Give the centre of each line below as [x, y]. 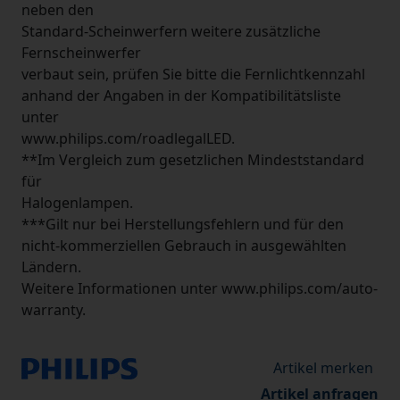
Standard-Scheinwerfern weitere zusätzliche [171, 31]
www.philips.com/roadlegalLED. [128, 138]
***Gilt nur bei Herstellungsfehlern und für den [183, 224]
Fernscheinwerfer [81, 53]
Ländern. [51, 267]
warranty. [54, 310]
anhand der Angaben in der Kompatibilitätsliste [181, 96]
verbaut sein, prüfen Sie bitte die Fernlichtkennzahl [193, 74]
